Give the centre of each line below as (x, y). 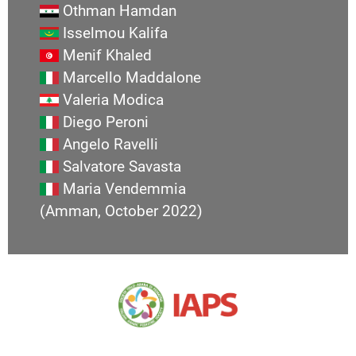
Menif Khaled (107, 55)
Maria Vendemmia (124, 188)
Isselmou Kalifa (115, 33)
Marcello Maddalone (132, 77)
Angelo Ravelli (110, 144)
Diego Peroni (106, 122)
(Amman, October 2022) (121, 211)
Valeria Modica (113, 99)
